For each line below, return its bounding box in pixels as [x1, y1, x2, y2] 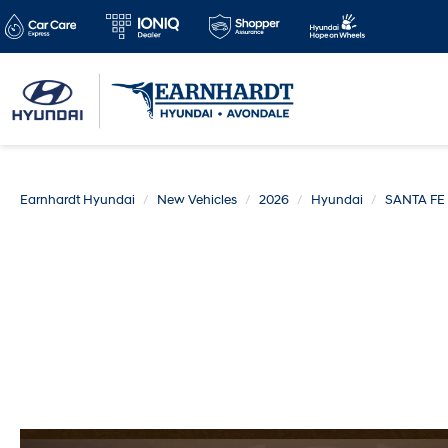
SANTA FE [385, 192, 445, 208]
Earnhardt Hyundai [20, 192, 135, 208]
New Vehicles [157, 192, 237, 208]
